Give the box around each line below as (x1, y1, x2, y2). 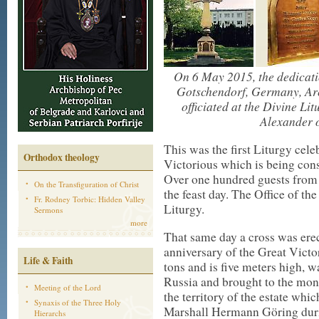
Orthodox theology (23, 150, 100, 164)
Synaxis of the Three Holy (34, 297, 121, 308)
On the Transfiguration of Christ (34, 179, 139, 189)
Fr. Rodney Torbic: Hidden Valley (34, 194, 145, 204)
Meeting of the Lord (34, 282, 101, 293)
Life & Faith (23, 253, 73, 268)
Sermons (34, 204, 63, 215)
